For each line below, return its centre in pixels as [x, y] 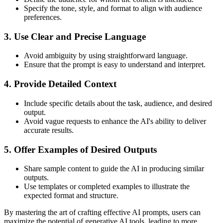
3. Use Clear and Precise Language [75, 36]
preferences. [43, 17]
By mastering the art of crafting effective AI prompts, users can [102, 213]
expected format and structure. [71, 196]
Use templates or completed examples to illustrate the [107, 187]
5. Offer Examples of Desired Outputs [80, 149]
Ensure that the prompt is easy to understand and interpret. [115, 65]
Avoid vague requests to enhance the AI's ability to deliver [115, 121]
